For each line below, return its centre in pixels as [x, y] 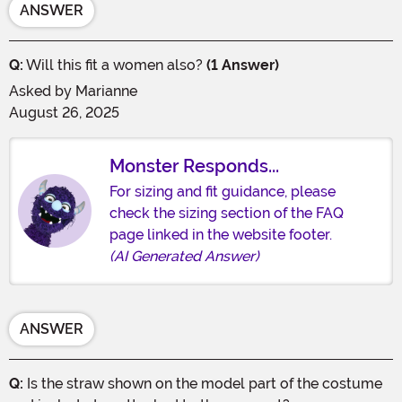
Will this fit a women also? [115, 65]
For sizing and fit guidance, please [223, 191]
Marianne [106, 91]
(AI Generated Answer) [184, 256]
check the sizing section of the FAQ [227, 213]
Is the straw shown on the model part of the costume [203, 383]
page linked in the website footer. [221, 234]
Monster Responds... [194, 166]
